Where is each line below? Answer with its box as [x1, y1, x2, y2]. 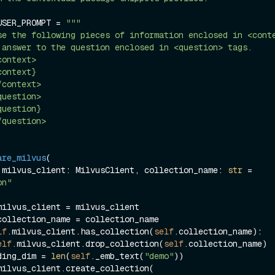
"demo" [144, 250, 174, 261]
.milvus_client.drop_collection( [12, 238, 164, 249]
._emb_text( [90, 250, 144, 261]
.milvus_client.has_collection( [7, 225, 154, 237]
